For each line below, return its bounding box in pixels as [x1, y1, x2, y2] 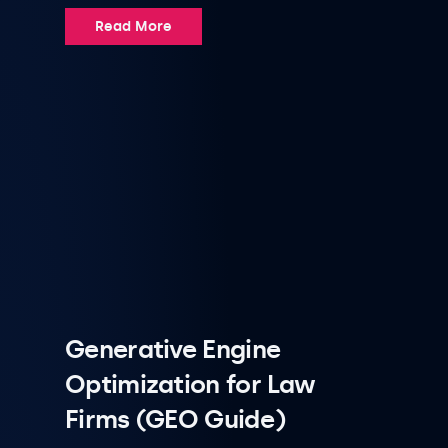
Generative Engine [65, 333, 281, 365]
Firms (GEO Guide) [65, 403, 286, 435]
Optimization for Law [65, 368, 316, 400]
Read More [95, 17, 172, 35]
